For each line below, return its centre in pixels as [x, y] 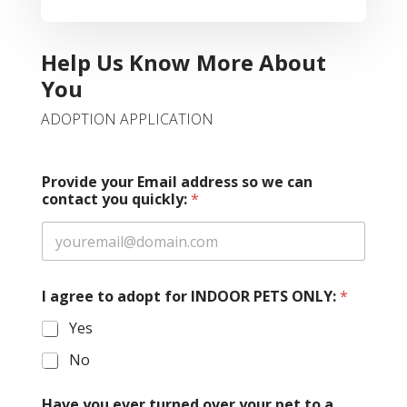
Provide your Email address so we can [177, 182]
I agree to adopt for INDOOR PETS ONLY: [190, 297]
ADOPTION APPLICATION [127, 119]
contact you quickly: [116, 199]
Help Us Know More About [183, 63]
